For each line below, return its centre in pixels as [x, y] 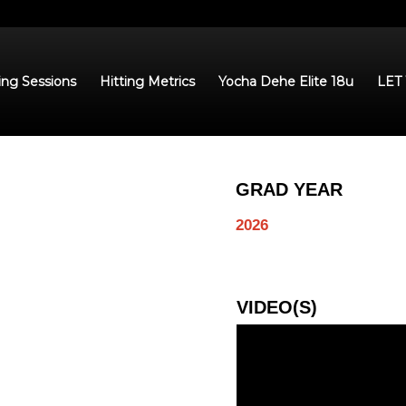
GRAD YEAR [290, 189]
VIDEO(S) [277, 307]
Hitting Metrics [147, 82]
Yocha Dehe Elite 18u [286, 82]
